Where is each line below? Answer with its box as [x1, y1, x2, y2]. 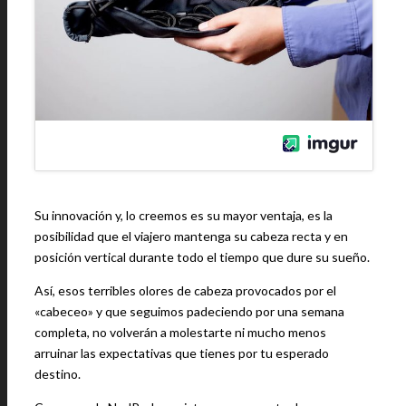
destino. [34, 366, 81, 382]
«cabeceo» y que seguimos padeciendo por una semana [34, 304, 344, 319]
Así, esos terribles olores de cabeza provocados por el [34, 283, 336, 298]
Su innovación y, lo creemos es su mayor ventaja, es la [34, 208, 333, 223]
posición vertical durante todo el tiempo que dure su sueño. [34, 249, 370, 265]
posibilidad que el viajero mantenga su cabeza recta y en [34, 228, 348, 244]
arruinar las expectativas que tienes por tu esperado [34, 345, 329, 361]
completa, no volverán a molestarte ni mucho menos [34, 324, 326, 340]
